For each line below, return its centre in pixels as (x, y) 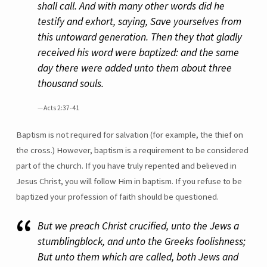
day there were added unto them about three (135, 68)
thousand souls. (71, 84)
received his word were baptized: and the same (139, 53)
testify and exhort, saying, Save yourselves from (140, 22)
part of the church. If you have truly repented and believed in (126, 165)
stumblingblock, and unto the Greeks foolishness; (142, 241)
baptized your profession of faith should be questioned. (117, 196)
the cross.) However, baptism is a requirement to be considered (132, 150)
